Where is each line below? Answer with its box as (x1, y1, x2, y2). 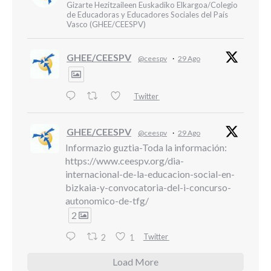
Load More (113, 256, 158, 268)
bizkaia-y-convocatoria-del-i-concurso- (65, 181, 231, 193)
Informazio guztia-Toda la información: (65, 141, 227, 153)
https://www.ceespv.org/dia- (65, 154, 184, 166)
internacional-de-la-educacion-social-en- (65, 168, 235, 180)
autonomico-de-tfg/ (65, 194, 149, 206)
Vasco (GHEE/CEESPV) (67, 19, 146, 30)
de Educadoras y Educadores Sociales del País (67, 10, 228, 20)
